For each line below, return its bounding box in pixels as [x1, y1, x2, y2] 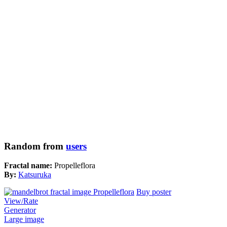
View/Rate [4, 197, 38, 206]
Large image [4, 215, 44, 224]
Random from [4, 140, 66, 152]
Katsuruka [18, 170, 51, 179]
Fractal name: [4, 161, 54, 170]
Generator [4, 206, 36, 215]
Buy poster [136, 187, 171, 197]
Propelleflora [54, 161, 95, 170]
